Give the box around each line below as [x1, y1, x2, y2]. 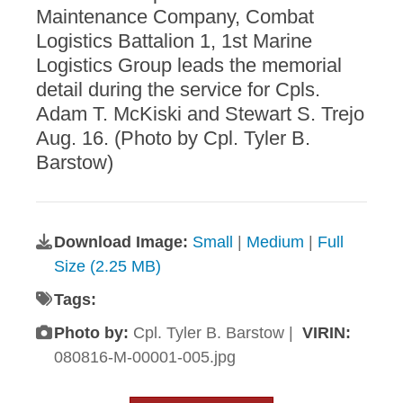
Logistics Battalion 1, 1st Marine [36, 30, 312, 53]
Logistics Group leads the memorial [36, 54, 342, 77]
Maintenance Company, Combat [36, 5, 314, 29]
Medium [246, 233, 304, 252]
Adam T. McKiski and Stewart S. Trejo [36, 103, 364, 126]
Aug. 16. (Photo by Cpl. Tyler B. [36, 127, 310, 150]
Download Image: [54, 233, 193, 252]
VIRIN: [302, 324, 351, 343]
